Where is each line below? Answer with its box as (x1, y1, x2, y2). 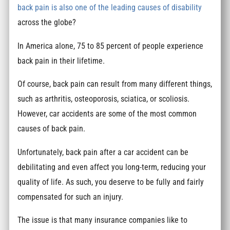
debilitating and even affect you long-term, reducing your (17, 162, 206, 172)
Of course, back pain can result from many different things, (17, 79, 213, 89)
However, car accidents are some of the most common (17, 109, 197, 119)
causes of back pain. (17, 124, 86, 134)
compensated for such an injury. (17, 191, 124, 202)
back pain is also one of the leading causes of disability (17, 3, 202, 13)
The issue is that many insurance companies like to (17, 215, 188, 225)
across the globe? (17, 17, 76, 28)
